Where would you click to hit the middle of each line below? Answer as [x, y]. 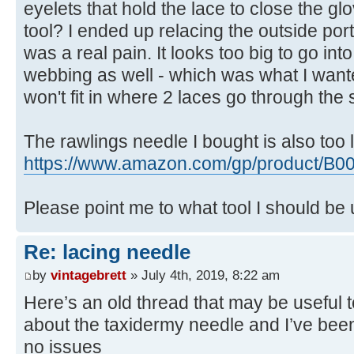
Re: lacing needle [107, 252]
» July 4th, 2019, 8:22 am [203, 275]
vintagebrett [88, 275]
